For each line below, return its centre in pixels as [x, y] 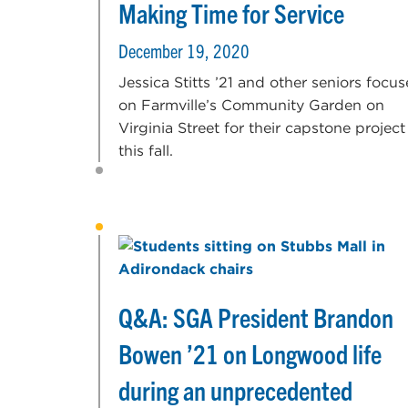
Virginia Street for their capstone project [262, 127]
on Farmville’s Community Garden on [251, 105]
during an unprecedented [235, 389]
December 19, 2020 [184, 50]
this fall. [146, 150]
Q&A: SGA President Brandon [256, 316]
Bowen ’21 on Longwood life [250, 353]
